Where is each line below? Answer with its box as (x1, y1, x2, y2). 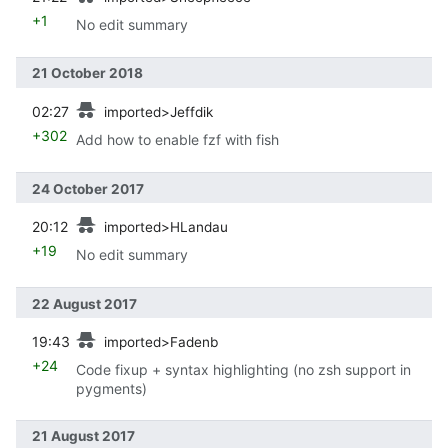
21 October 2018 (32, 65, 143, 82)
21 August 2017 (32, 428, 135, 445)
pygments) (76, 380, 147, 398)
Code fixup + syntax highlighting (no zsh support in (76, 361, 411, 379)
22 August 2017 (32, 295, 137, 312)
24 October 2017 (32, 180, 144, 197)
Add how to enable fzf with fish (76, 130, 279, 148)
